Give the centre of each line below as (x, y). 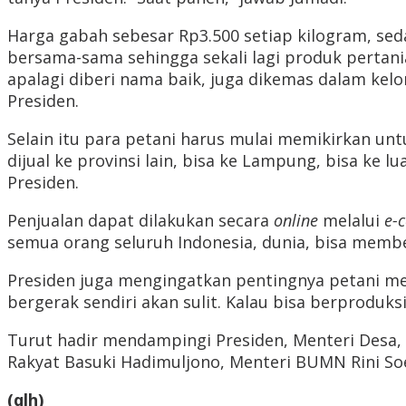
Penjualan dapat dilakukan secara (140, 221)
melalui (351, 221)
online (296, 221)
